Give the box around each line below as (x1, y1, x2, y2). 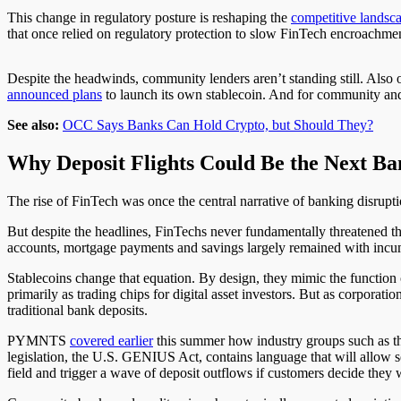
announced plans (7, 86, 102, 102)
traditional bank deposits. (7, 302, 148, 318)
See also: (7, 116, 63, 132)
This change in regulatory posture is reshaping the (7, 9, 291, 25)
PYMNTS (7, 332, 70, 348)
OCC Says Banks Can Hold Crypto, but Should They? (63, 116, 373, 132)
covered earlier (70, 332, 153, 348)
